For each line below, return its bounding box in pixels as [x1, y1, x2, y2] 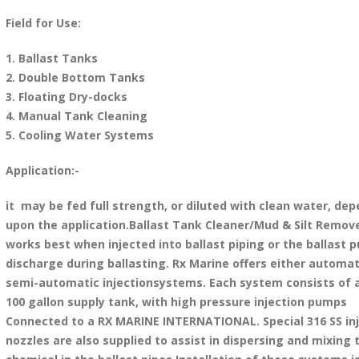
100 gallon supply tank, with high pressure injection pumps [5, 294, 347, 309]
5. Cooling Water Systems [5, 127, 154, 143]
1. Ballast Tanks [5, 50, 98, 66]
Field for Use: [5, 15, 81, 30]
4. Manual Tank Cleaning [5, 108, 147, 123]
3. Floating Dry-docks [5, 89, 127, 104]
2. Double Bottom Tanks [5, 70, 145, 85]
